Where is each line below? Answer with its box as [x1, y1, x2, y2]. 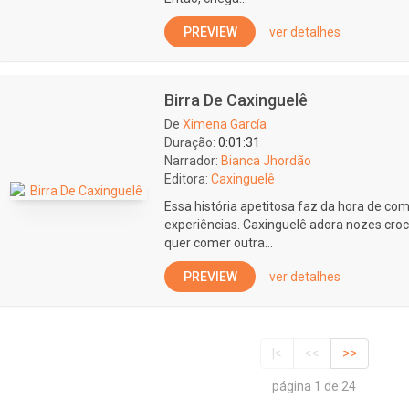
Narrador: [164, 153, 218, 168]
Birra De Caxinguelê [164, 90, 308, 110]
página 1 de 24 [272, 379, 356, 394]
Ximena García [183, 117, 267, 131]
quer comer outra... [164, 236, 273, 250]
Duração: [164, 135, 215, 150]
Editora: [164, 172, 208, 186]
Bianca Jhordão [221, 153, 311, 168]
